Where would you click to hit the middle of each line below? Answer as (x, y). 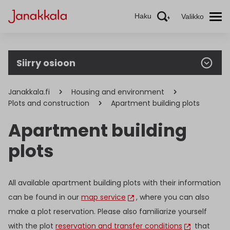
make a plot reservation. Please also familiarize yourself (108, 212)
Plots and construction (49, 103)
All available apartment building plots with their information (114, 183)
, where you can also (173, 197)
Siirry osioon (46, 63)
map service (103, 197)
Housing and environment (118, 92)
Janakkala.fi (29, 92)
